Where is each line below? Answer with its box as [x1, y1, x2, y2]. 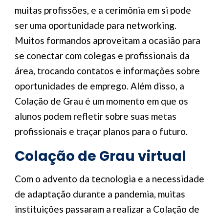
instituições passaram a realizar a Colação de [15, 203, 199, 215]
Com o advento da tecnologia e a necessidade [15, 173, 204, 184]
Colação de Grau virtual [15, 147, 186, 166]
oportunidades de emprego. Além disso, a [15, 80, 184, 91]
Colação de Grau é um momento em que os [15, 95, 188, 107]
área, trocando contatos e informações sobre [15, 65, 200, 76]
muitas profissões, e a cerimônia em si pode [15, 4, 191, 16]
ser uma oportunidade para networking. [15, 20, 176, 31]
